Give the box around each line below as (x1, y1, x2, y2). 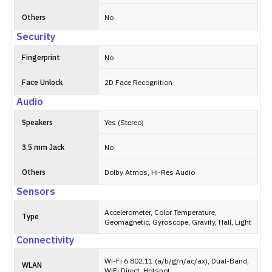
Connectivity (16, 233, 74, 249)
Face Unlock (22, 77, 63, 89)
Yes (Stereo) (104, 117, 144, 129)
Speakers (22, 117, 53, 129)
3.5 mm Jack (22, 142, 64, 154)
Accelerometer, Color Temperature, (104, 207, 217, 219)
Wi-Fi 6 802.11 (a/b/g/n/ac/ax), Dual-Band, (104, 256, 249, 267)
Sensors (16, 184, 55, 200)
